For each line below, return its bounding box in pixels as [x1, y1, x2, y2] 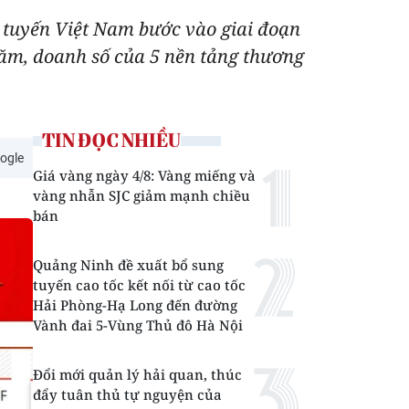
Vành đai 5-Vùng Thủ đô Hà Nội [33, 316, 243, 334]
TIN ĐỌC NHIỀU [42, 129, 181, 152]
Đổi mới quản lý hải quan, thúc [33, 365, 242, 383]
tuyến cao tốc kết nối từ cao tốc [33, 276, 246, 294]
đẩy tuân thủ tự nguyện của [33, 385, 222, 404]
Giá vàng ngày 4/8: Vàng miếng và [33, 166, 256, 184]
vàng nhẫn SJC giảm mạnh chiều [33, 186, 250, 204]
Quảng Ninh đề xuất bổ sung [33, 256, 224, 274]
